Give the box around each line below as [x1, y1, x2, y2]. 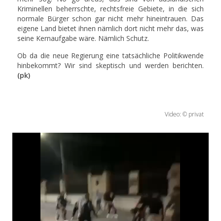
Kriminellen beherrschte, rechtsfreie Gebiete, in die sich [17, 4, 204, 13]
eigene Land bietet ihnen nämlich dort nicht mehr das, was [17, 24, 204, 33]
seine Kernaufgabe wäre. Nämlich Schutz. [17, 34, 149, 43]
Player [12, 143, 32, 152]
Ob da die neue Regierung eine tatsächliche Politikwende [17, 51, 204, 60]
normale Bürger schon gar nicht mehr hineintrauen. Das [17, 14, 204, 23]
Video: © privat [165, 110, 204, 118]
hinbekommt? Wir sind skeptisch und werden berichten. [17, 61, 204, 70]
